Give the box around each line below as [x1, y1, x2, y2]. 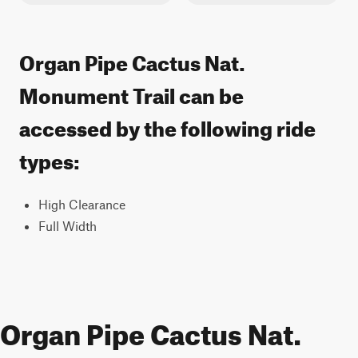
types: [19, 141, 80, 174]
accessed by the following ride [19, 109, 316, 141]
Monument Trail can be [19, 76, 244, 109]
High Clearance [38, 197, 125, 212]
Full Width [38, 218, 97, 233]
